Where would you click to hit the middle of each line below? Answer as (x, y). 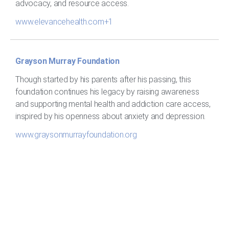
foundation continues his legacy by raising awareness (107, 92)
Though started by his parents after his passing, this (103, 80)
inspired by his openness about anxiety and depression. (111, 117)
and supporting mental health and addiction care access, (113, 104)
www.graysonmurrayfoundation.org (76, 135)
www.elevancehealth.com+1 (64, 21)
